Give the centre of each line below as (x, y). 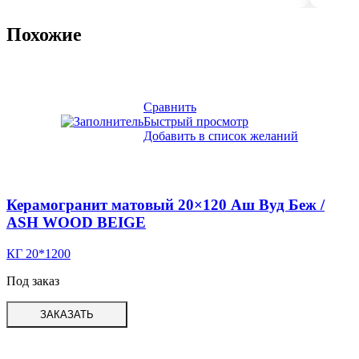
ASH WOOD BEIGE (76, 223)
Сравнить (170, 107)
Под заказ (33, 281)
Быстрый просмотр (196, 121)
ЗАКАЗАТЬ (67, 315)
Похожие (44, 34)
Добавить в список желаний (221, 135)
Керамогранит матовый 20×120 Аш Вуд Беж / (165, 205)
